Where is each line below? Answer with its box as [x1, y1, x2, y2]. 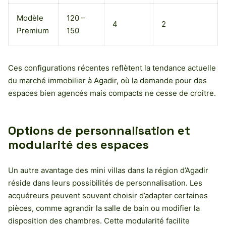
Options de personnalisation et [8, 122, 190, 138]
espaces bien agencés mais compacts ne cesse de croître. [8, 88, 216, 98]
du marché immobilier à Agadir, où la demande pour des [8, 75, 207, 85]
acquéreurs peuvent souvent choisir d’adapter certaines [8, 190, 208, 200]
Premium [17, 25, 49, 35]
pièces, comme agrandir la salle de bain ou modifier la [8, 203, 200, 213]
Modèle [17, 13, 43, 23]
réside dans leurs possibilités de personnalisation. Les [8, 178, 202, 188]
